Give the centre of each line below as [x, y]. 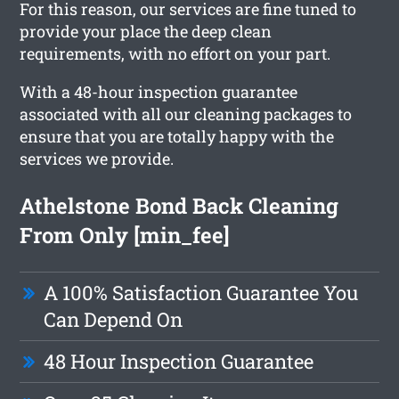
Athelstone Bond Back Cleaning [179, 205]
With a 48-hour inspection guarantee [159, 91]
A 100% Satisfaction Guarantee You [201, 292]
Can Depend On [114, 319]
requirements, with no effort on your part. [175, 53]
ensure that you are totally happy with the [177, 136]
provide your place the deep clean [146, 31]
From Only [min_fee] [125, 235]
